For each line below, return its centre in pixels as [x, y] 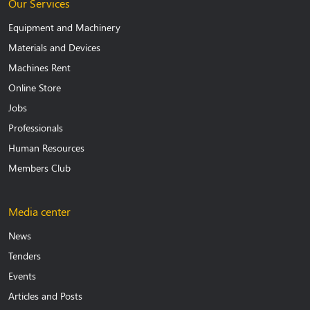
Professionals [36, 128]
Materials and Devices [54, 48]
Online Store [35, 88]
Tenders [25, 256]
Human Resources [46, 148]
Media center [39, 212]
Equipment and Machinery [64, 28]
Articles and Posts [45, 296]
